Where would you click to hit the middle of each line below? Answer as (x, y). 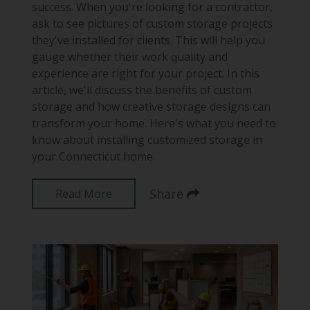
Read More (83, 193)
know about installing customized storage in (147, 139)
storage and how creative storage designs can (151, 106)
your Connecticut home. (93, 156)
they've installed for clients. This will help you (148, 40)
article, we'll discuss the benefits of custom (142, 90)
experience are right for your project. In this (145, 73)
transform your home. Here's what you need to (154, 123)
